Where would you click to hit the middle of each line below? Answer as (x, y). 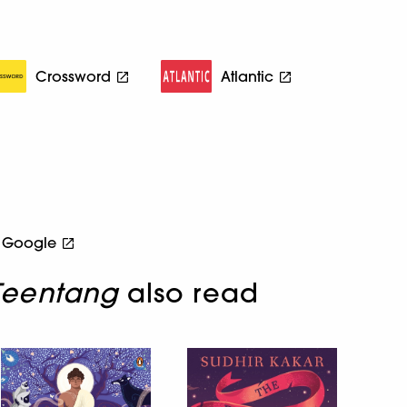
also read (189, 293)
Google (30, 242)
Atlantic (248, 76)
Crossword (74, 76)
